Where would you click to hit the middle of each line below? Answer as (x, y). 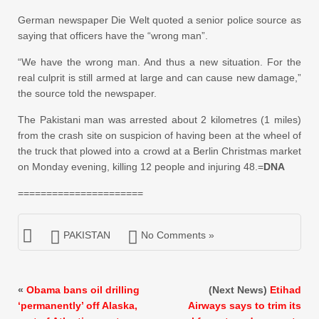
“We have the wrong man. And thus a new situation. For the (159, 62)
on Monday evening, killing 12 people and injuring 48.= (141, 166)
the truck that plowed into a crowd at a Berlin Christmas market (159, 151)
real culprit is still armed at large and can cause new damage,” (159, 77)
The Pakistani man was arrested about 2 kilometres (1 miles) (159, 119)
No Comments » (178, 235)
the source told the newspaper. (87, 93)
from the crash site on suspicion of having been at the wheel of (159, 135)
